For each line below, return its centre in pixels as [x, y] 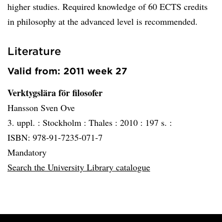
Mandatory [27, 152]
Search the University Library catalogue [79, 167]
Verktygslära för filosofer [55, 93]
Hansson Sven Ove [41, 108]
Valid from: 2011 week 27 [67, 71]
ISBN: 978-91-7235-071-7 [55, 137]
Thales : [104, 122]
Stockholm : [66, 122]
